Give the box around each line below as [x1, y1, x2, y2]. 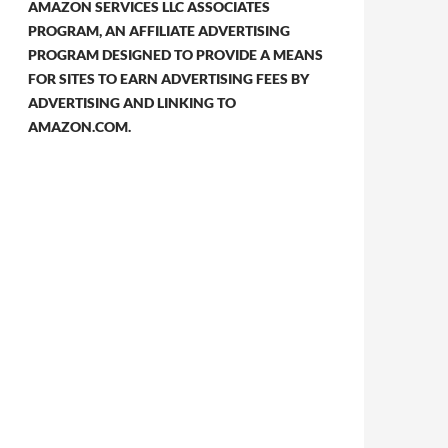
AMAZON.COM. [28, 118, 131, 135]
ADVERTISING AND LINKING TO [28, 94, 236, 111]
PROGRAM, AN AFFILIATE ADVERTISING [28, 22, 290, 39]
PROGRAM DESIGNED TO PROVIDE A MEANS [28, 46, 323, 63]
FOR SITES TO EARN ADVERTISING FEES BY [28, 70, 309, 87]
